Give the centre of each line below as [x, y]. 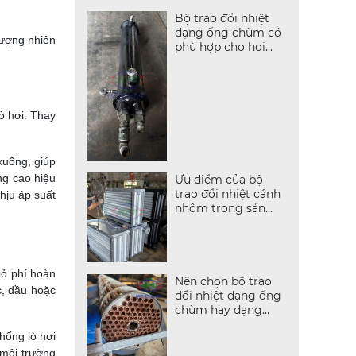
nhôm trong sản [220, 208]
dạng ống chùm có [228, 33]
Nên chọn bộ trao [223, 282]
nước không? [211, 62]
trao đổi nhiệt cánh [227, 193]
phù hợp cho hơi [220, 47]
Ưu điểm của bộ [219, 179]
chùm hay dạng [218, 310]
